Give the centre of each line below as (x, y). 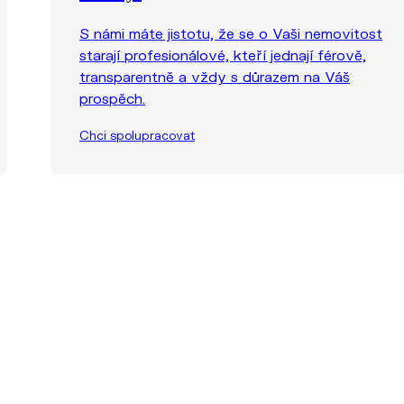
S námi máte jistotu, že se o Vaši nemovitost (231, 32)
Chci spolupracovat (137, 135)
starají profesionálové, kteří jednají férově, (223, 54)
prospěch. (112, 97)
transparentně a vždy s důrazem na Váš (215, 76)
